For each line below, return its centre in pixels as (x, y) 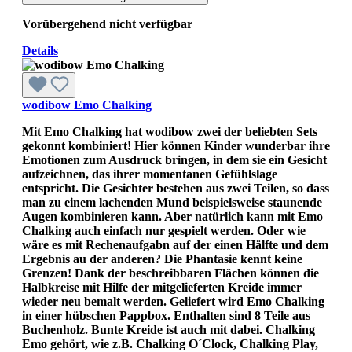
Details (40, 50)
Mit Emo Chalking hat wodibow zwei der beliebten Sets (170, 131)
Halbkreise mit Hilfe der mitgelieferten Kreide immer (162, 287)
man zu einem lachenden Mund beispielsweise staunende (172, 202)
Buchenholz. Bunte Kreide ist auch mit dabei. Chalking (169, 329)
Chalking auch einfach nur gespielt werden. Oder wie (164, 230)
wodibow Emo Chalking (87, 104)
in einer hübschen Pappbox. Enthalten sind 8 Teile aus (166, 315)
